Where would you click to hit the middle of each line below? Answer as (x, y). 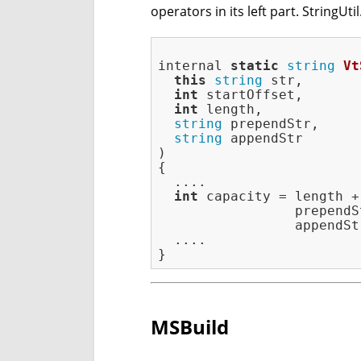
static (255, 66)
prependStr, (271, 124)
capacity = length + (279, 197)
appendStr (263, 139)
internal (194, 66)
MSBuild (190, 327)
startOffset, (251, 95)
